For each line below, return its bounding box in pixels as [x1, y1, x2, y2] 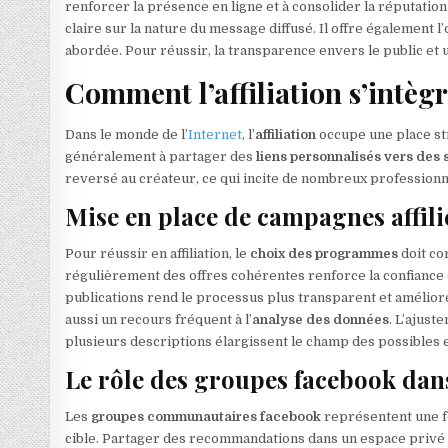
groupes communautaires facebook [91, 408, 322, 424]
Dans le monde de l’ [65, 127, 189, 143]
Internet [188, 127, 243, 143]
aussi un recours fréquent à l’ [65, 311, 253, 327]
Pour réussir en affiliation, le [65, 245, 251, 261]
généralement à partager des [65, 149, 257, 165]
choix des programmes [250, 245, 399, 261]
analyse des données [252, 311, 390, 327]
